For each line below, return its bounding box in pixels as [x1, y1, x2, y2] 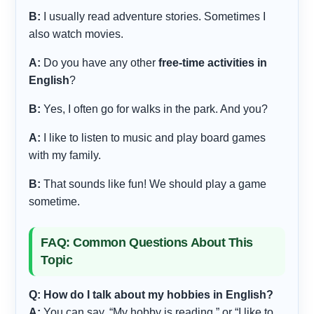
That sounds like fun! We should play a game [41, 177, 267, 190]
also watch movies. [29, 27, 124, 40]
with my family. [29, 149, 102, 161]
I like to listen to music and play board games [41, 131, 266, 144]
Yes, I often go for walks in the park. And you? [41, 102, 268, 115]
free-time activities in [158, 56, 268, 69]
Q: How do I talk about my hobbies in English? [29, 288, 274, 301]
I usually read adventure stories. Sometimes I [41, 10, 266, 22]
